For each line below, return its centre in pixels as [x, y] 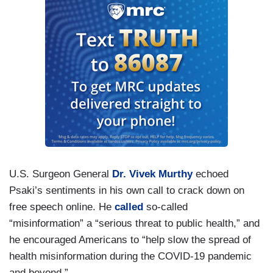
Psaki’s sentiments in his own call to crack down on [127, 190]
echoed [211, 174]
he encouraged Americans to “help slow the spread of [130, 240]
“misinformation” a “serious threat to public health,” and [134, 223]
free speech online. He [62, 207]
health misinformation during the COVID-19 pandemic [130, 256]
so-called [165, 207]
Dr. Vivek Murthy [152, 174]
